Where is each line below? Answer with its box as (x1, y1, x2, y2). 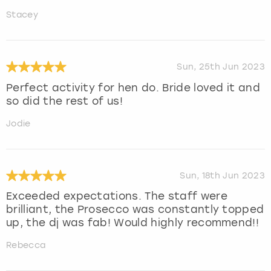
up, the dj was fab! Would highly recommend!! (6, 217, 260, 229)
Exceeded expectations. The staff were (6, 190, 227, 203)
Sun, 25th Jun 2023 (177, 61, 265, 72)
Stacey (6, 9, 38, 20)
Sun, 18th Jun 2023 (180, 170, 265, 181)
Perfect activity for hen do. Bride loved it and (6, 81, 261, 94)
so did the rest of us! (6, 94, 123, 107)
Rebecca (6, 240, 46, 251)
